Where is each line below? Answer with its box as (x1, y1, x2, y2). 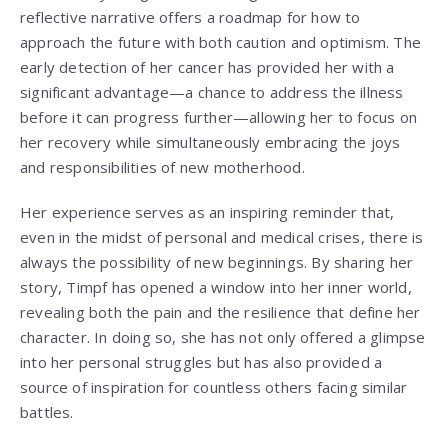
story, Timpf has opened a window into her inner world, (20, 277, 412, 298)
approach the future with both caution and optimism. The (20, 32, 422, 53)
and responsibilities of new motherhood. (20, 157, 305, 178)
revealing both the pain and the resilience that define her (20, 302, 421, 323)
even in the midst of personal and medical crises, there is (20, 227, 424, 248)
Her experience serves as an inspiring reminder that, (20, 202, 395, 223)
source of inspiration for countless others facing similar (20, 377, 408, 398)
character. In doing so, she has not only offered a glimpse (20, 327, 426, 348)
